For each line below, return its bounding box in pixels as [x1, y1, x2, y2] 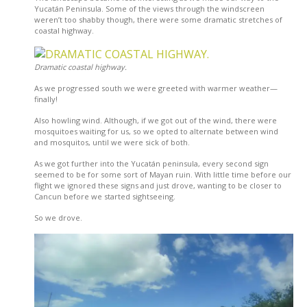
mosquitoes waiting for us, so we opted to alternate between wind [34, 125, 278, 136]
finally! [34, 93, 58, 104]
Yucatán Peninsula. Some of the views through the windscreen [34, 3, 265, 14]
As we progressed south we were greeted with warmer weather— [34, 82, 278, 93]
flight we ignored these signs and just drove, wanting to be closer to [34, 180, 282, 191]
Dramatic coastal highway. [34, 61, 127, 72]
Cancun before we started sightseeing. [34, 191, 175, 201]
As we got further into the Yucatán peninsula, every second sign [34, 158, 269, 169]
